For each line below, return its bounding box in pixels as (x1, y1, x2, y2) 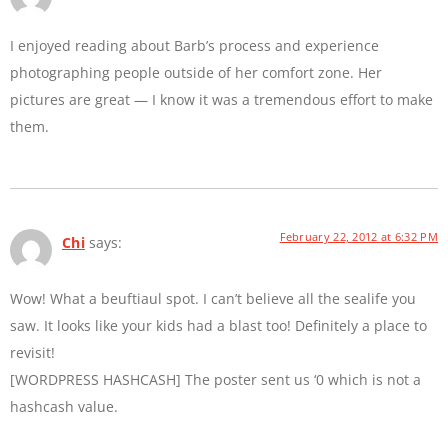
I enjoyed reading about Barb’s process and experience (10, 35, 379, 55)
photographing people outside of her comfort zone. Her (10, 62, 382, 82)
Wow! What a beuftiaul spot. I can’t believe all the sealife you (10, 289, 416, 309)
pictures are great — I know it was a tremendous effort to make (10, 89, 433, 109)
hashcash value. (10, 397, 118, 417)
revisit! (10, 343, 55, 363)
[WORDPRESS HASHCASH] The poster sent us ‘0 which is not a (10, 370, 421, 390)
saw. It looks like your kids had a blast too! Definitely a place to (10, 316, 427, 336)
